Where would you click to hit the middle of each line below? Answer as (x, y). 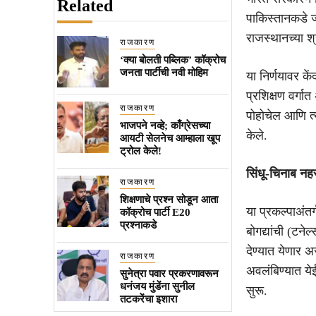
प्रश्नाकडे (138, 225)
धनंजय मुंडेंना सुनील (157, 286)
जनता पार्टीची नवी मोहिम (164, 72)
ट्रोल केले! (140, 151)
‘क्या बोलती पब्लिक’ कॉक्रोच (172, 60)
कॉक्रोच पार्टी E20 (155, 212)
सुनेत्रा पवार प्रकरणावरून (169, 273)
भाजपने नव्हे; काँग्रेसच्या (165, 125)
